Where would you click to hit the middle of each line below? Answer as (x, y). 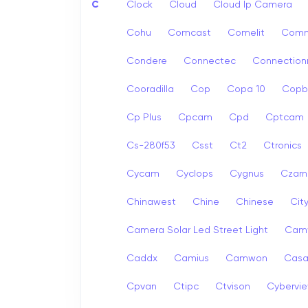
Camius (191, 258)
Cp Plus (144, 117)
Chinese (255, 202)
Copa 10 (246, 89)
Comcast (189, 33)
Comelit (246, 33)
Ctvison (233, 286)
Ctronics (283, 145)
